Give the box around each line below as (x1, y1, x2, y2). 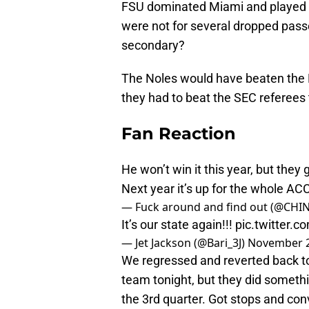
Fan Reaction (121, 123, 236, 144)
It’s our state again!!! (121, 217, 235, 232)
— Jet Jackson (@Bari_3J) (121, 235, 248, 251)
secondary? (121, 38, 185, 53)
